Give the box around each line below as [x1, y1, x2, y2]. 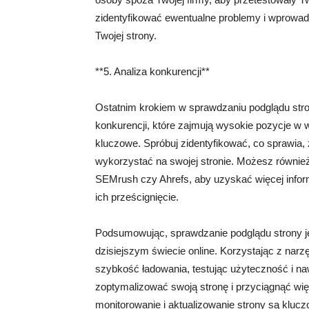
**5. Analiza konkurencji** [95, 66, 210, 77]
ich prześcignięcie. [95, 191, 179, 203]
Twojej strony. [95, 30, 157, 41]
